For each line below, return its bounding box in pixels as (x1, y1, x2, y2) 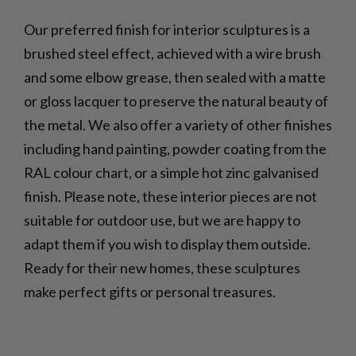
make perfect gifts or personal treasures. (23, 282, 276, 300)
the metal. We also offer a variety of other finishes (23, 115, 332, 133)
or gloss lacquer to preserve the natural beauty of (23, 91, 328, 110)
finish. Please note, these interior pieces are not (23, 187, 317, 205)
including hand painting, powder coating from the (23, 139, 327, 157)
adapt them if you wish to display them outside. (23, 234, 311, 253)
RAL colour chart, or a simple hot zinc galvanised (23, 163, 319, 181)
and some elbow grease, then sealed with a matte (23, 68, 326, 86)
